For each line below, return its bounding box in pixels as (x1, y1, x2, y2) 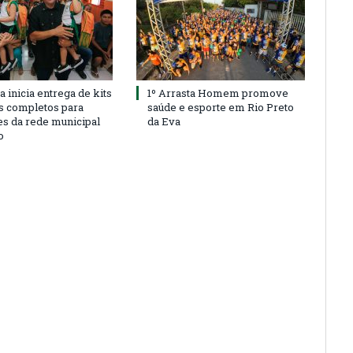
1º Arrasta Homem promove (147, 86, 288, 100)
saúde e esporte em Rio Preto (147, 100, 294, 114)
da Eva (147, 114, 180, 128)
